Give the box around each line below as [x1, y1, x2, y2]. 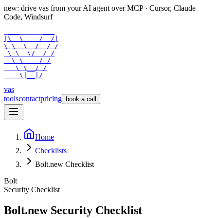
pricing [40, 94, 62, 103]
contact [18, 94, 40, 103]
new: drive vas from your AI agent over [4, 4, 125, 12]
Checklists [35, 146, 67, 155]
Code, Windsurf [4, 13, 53, 21]
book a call [66, 95, 96, 103]
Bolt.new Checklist [35, 160, 94, 168]
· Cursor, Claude [145, 4, 196, 12]
